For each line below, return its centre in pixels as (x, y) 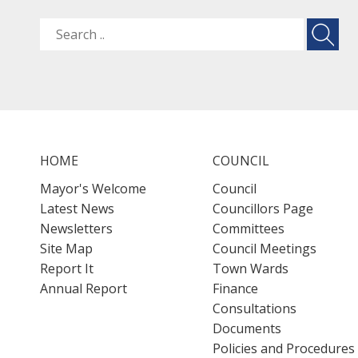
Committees (248, 229)
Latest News (77, 209)
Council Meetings (264, 249)
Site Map (66, 249)
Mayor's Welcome (93, 189)
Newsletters (76, 229)
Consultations (254, 308)
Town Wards (250, 268)
